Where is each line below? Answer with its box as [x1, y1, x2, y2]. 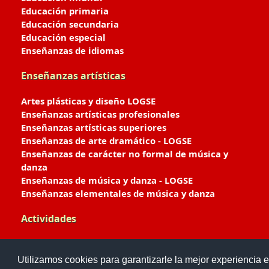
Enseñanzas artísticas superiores [21, 121, 166, 133]
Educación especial [21, 31, 106, 43]
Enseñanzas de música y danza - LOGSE [21, 174, 193, 186]
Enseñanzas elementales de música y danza [21, 187, 215, 199]
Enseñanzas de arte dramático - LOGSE [21, 134, 192, 147]
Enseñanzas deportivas [21, 238, 122, 250]
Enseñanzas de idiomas [21, 44, 124, 56]
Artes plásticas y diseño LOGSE [21, 95, 156, 107]
